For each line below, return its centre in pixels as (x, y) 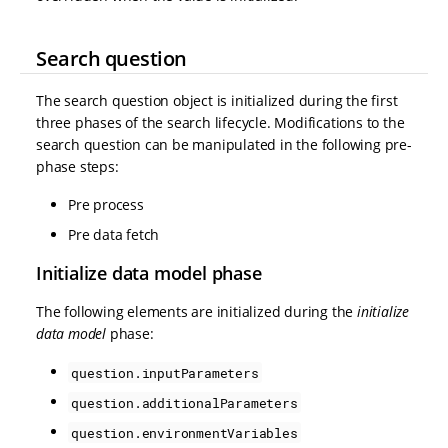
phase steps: (77, 167)
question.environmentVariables (184, 432)
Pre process (106, 205)
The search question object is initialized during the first (217, 101)
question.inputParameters (165, 372)
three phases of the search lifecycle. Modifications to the (220, 123)
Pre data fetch (114, 235)
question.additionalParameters (184, 402)
